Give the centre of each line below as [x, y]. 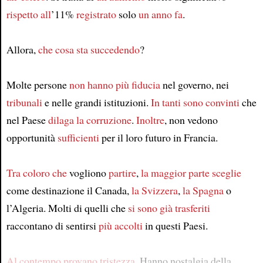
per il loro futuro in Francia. [158, 137]
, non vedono [191, 120]
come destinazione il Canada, [69, 190]
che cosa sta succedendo [89, 49]
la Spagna [203, 190]
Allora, [22, 49]
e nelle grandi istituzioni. [96, 102]
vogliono [87, 173]
